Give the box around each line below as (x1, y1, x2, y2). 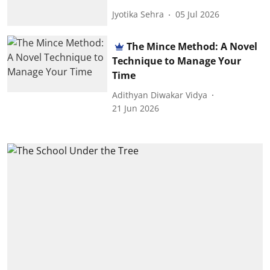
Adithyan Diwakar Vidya (112, 89, 208, 101)
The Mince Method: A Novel (127, 40, 258, 54)
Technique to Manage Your (112, 54, 242, 68)
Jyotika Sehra (112, 8, 165, 20)
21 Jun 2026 (112, 102, 160, 115)
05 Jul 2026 (175, 8, 220, 20)
